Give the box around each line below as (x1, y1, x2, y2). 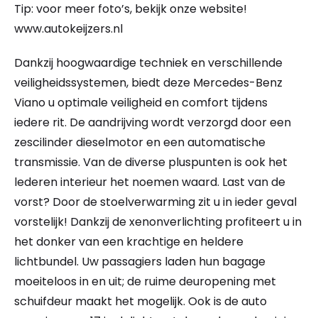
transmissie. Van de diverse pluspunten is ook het (14, 154, 287, 171)
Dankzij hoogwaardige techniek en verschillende (14, 55, 283, 72)
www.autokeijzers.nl (14, 21, 123, 38)
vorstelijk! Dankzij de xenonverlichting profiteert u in (14, 214, 302, 231)
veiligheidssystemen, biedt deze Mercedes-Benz (14, 75, 283, 92)
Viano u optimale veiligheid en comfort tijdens (14, 94, 268, 111)
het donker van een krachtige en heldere (14, 234, 243, 251)
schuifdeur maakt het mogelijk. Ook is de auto (14, 293, 267, 310)
